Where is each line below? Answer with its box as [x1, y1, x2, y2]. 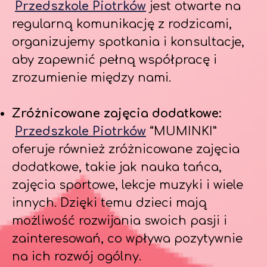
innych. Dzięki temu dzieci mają [12, 196, 207, 210]
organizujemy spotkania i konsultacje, [12, 35, 244, 49]
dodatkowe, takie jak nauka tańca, [12, 160, 222, 174]
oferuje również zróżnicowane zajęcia [12, 142, 240, 156]
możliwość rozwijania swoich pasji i [12, 214, 227, 228]
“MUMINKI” [146, 125, 217, 138]
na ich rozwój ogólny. [12, 250, 141, 263]
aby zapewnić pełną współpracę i [12, 53, 217, 67]
